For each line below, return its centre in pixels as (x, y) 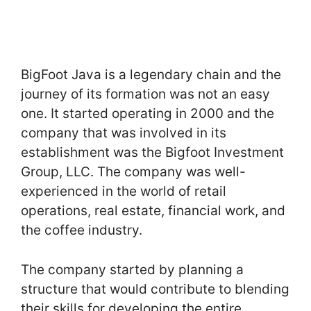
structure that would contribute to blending (155, 289)
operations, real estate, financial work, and (153, 211)
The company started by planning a (132, 269)
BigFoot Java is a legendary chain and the (151, 75)
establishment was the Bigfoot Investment (152, 153)
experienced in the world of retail (124, 192)
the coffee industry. (82, 230)
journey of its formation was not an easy (145, 94)
